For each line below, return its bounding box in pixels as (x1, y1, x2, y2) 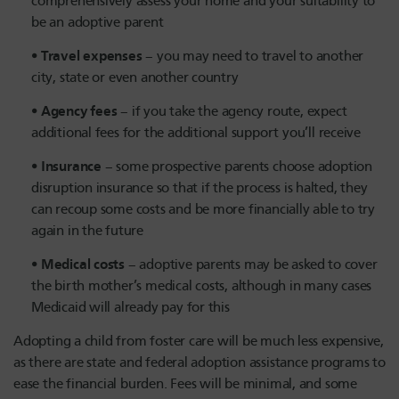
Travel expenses (40, 46, 146, 64)
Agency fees (40, 102, 121, 119)
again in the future (31, 223, 144, 240)
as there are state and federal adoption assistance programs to (13, 354, 386, 370)
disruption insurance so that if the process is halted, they (31, 180, 368, 197)
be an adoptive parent (31, 14, 164, 31)
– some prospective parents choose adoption (101, 158, 372, 175)
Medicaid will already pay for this (31, 299, 230, 316)
